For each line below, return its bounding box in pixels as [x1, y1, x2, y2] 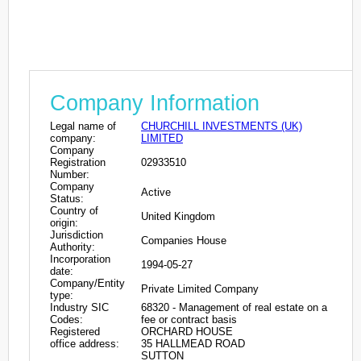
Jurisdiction [50, 228, 103, 241]
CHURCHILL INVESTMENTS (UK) [141, 119, 302, 132]
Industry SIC [50, 301, 109, 313]
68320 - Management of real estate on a [141, 301, 327, 313]
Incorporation [50, 252, 110, 265]
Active [141, 185, 171, 198]
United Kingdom [141, 210, 215, 222]
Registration [50, 156, 106, 168]
